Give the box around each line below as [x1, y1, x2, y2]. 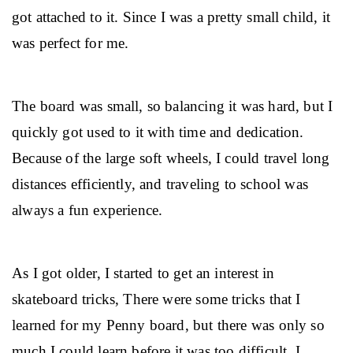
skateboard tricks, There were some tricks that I [12, 291, 305, 307]
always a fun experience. [12, 202, 163, 218]
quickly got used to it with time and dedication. [12, 124, 308, 140]
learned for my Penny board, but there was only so [12, 317, 329, 333]
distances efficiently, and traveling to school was [12, 176, 313, 192]
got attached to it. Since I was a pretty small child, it [12, 9, 335, 25]
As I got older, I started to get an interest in [12, 265, 279, 281]
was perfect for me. [12, 35, 129, 51]
